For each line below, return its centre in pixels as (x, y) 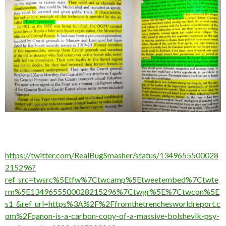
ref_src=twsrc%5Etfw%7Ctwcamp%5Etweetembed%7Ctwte (112, 180)
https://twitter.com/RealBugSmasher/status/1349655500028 (112, 155)
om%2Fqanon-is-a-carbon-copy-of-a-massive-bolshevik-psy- (112, 216)
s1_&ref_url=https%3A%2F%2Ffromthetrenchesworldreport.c (113, 204)
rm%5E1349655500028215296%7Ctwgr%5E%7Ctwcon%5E (112, 192)
